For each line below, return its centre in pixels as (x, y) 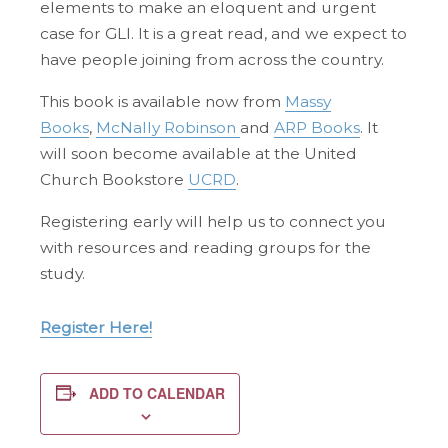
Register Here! (96, 327)
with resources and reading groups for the (205, 247)
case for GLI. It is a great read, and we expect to (223, 33)
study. (62, 273)
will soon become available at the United (198, 153)
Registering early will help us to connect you (213, 221)
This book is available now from (162, 101)
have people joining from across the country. (212, 59)
